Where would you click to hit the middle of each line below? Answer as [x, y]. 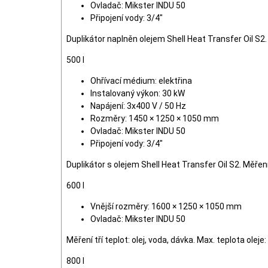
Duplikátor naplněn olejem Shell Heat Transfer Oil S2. [167, 39]
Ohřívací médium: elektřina [141, 81]
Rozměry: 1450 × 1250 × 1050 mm [155, 118]
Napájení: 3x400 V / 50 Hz [138, 106]
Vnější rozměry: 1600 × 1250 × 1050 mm [166, 206]
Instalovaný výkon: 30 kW [138, 93]
